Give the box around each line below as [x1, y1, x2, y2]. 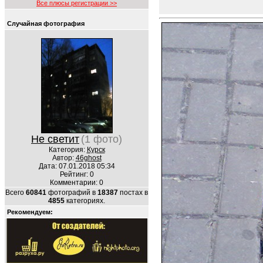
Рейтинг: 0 [59, 170, 94, 178]
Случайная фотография [7, 20, 85, 27]
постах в [118, 188, 148, 197]
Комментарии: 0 [50, 178, 103, 187]
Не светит [31, 133, 79, 145]
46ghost [75, 154, 102, 162]
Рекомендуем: [7, 208, 53, 215]
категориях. [65, 197, 105, 205]
